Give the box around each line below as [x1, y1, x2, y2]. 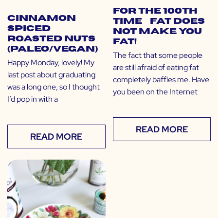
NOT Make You [112, 28, 202, 36]
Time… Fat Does [112, 18, 205, 26]
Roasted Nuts [7, 35, 95, 43]
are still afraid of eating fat [112, 62, 199, 73]
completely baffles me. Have [112, 74, 209, 85]
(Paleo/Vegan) [7, 45, 98, 54]
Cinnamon [7, 15, 76, 23]
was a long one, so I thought [7, 82, 100, 92]
